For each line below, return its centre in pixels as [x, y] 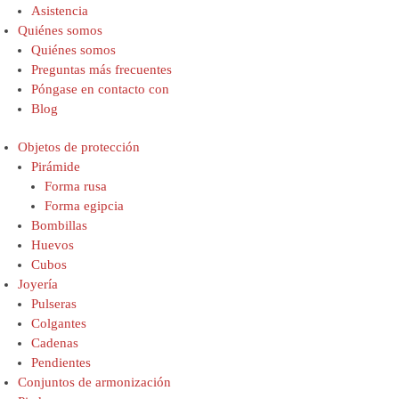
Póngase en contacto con [100, 89]
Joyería [38, 284]
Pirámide [56, 166]
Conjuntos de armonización [94, 382]
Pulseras [54, 303]
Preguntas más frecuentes [102, 69]
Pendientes [61, 362]
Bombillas [59, 225]
